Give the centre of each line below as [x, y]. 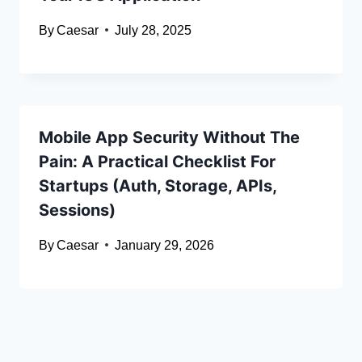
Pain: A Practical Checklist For [157, 161]
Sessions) [77, 210]
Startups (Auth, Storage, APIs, [158, 185]
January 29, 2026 [165, 245]
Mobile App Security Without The [169, 137]
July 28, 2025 [154, 30]
